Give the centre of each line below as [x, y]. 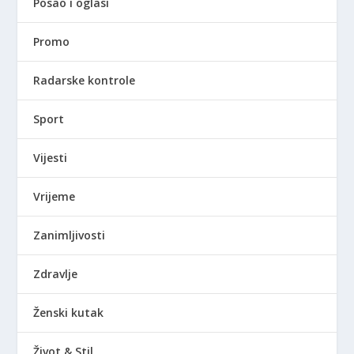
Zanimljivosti [70, 235]
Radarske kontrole [85, 81]
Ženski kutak [69, 313]
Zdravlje [56, 274]
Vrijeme [55, 197]
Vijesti [51, 158]
